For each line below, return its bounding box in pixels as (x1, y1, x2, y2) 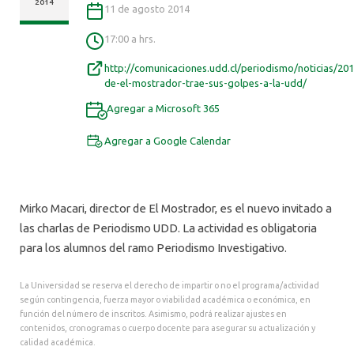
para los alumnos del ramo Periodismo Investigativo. (20, 241, 287, 255)
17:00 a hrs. (104, 32, 156, 44)
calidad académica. (20, 337, 96, 348)
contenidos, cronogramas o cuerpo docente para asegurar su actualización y (20, 323, 315, 333)
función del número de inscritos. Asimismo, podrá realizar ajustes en (20, 309, 287, 319)
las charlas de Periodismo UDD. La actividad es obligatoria (20, 221, 317, 235)
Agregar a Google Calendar (104, 134, 232, 146)
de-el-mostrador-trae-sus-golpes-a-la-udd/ (104, 77, 307, 88)
